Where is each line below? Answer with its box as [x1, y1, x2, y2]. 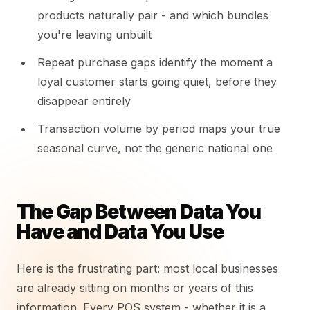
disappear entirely [37, 94, 131, 108]
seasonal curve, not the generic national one [37, 141, 273, 155]
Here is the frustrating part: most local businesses [17, 262, 278, 275]
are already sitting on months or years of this [17, 281, 253, 295]
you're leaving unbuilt [37, 28, 152, 42]
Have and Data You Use [17, 220, 224, 244]
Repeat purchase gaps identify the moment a [37, 55, 273, 69]
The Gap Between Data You [17, 200, 262, 224]
